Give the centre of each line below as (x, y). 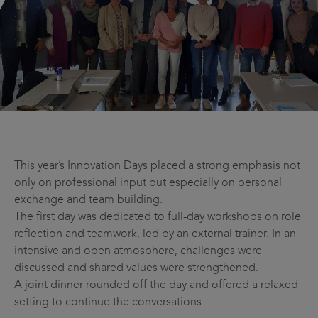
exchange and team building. (88, 199)
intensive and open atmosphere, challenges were (138, 250)
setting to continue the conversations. (109, 301)
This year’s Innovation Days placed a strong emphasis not (157, 165)
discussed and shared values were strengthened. (136, 267)
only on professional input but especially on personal (148, 182)
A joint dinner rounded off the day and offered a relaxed (156, 284)
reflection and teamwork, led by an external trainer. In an (155, 233)
